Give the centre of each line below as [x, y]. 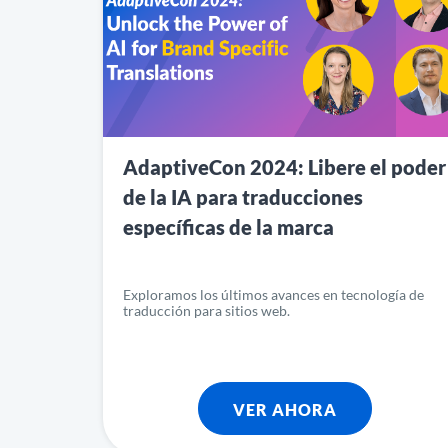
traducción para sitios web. [206, 310]
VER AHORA [285, 409]
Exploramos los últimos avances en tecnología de [273, 294]
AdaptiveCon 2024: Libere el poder [284, 166]
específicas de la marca [228, 226]
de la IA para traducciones [243, 196]
